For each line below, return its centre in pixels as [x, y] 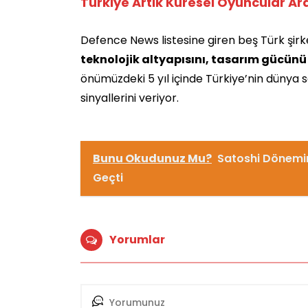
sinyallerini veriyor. [130, 98]
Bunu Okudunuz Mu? [152, 158]
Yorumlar [137, 239]
